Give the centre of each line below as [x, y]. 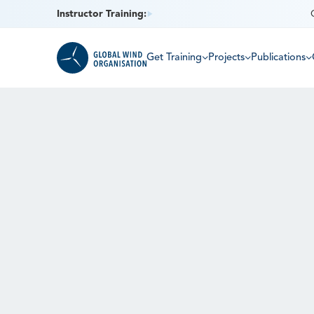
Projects [226, 57]
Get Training [174, 57]
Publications [278, 57]
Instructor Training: [101, 14]
